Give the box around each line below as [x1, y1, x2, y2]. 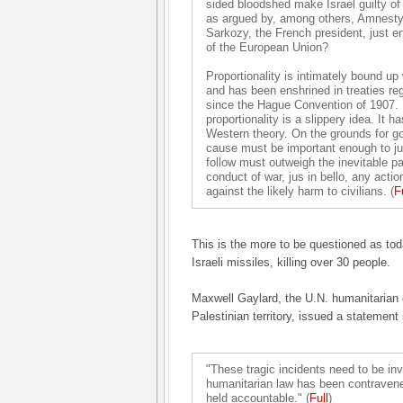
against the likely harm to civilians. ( [206, 184, 394, 198]
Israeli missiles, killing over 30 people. [192, 255, 390, 269]
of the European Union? [206, 40, 328, 54]
